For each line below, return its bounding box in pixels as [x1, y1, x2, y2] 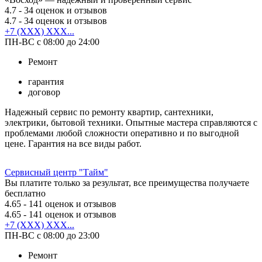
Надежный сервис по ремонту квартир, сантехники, [5, 106, 213, 117]
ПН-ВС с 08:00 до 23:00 [5, 230, 99, 240]
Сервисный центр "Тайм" [5, 167, 108, 177]
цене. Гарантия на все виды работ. [5, 138, 142, 149]
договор [28, 87, 60, 97]
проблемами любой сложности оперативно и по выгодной [5, 127, 239, 138]
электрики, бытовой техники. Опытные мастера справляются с [5, 117, 257, 127]
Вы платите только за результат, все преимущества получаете [5, 177, 249, 188]
